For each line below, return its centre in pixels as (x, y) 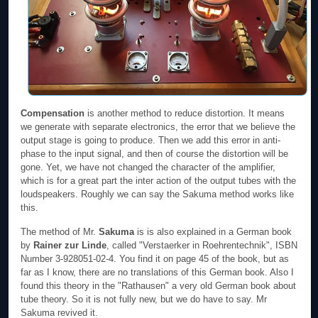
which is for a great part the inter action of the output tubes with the (159, 180)
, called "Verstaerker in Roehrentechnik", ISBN (202, 246)
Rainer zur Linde (70, 246)
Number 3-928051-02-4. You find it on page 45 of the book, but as (155, 259)
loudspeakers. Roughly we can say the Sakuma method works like (158, 194)
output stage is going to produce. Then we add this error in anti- (151, 140)
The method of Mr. (60, 232)
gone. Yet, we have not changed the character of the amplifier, (148, 167)
